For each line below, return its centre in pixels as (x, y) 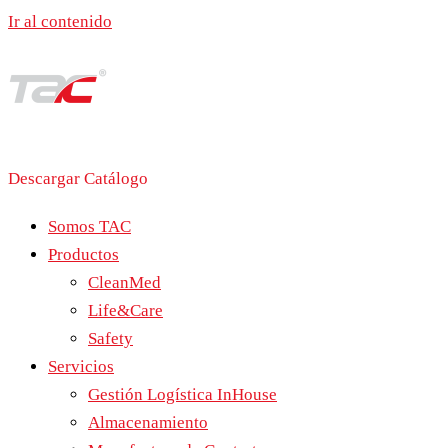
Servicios (81, 366)
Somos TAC (89, 226)
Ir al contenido (60, 21)
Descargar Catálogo (78, 178)
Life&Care (125, 310)
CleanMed (124, 282)
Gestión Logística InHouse (182, 394)
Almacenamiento (148, 422)
